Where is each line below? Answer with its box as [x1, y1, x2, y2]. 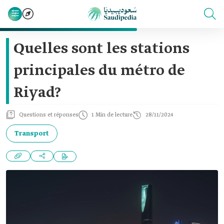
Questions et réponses [19, 111, 78, 118]
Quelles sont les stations [13, 39, 189, 58]
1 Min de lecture [91, 111, 132, 118]
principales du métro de [13, 61, 185, 80]
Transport [14, 129, 49, 138]
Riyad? [13, 83, 61, 102]
